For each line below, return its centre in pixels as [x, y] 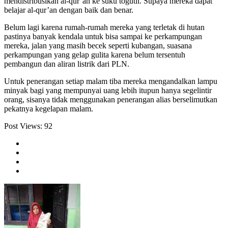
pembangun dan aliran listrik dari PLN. [67, 64]
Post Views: [23, 126]
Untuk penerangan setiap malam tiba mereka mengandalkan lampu [111, 81]
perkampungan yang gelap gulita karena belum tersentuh [95, 55]
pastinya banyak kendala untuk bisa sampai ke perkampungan [103, 37]
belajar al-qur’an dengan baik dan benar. [69, 10]
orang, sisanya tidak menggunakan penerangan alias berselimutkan [111, 100]
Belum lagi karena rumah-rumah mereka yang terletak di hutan [104, 27]
